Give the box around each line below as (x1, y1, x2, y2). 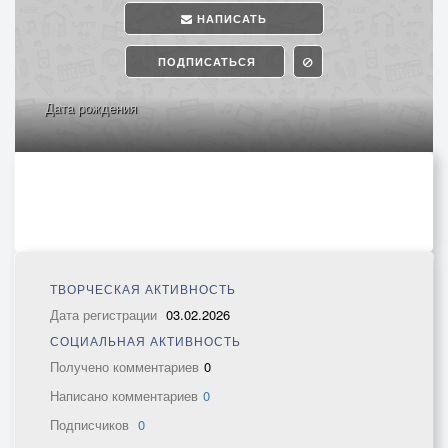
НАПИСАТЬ (193, 11, 267, 26)
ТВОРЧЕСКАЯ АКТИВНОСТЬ (50, 280, 236, 297)
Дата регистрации (50, 305, 161, 324)
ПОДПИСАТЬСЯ (154, 54, 256, 69)
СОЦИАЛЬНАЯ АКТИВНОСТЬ (50, 332, 241, 349)
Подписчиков (50, 415, 133, 434)
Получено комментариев (50, 357, 199, 376)
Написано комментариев (50, 386, 198, 405)
